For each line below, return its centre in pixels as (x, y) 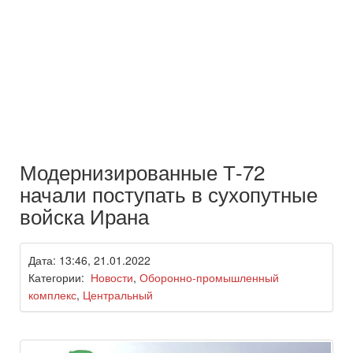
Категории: (59, 278)
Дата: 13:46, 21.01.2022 (89, 260)
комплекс (52, 295)
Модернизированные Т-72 (142, 172)
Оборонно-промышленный (209, 278)
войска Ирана (84, 216)
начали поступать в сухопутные (169, 194)
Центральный (118, 295)
